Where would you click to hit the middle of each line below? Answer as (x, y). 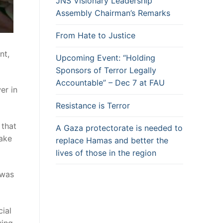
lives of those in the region (106, 153)
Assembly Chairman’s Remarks (113, 13)
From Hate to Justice (96, 36)
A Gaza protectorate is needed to (119, 128)
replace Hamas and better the (112, 140)
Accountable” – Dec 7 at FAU (110, 83)
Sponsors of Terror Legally (106, 70)
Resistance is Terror (93, 105)
